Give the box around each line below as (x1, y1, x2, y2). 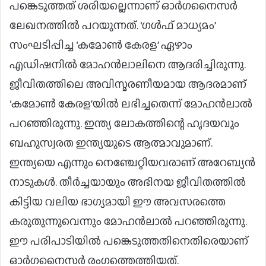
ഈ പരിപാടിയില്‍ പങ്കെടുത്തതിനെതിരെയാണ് (9, 233, 248, 249)
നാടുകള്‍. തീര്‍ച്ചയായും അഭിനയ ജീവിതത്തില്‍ (9, 174, 246, 191)
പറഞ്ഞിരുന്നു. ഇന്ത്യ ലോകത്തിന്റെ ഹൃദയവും (9, 115, 239, 132)
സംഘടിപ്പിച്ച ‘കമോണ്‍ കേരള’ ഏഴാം (9, 37, 192, 53)
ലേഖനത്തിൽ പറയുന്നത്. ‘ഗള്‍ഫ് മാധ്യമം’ (9, 17, 216, 34)
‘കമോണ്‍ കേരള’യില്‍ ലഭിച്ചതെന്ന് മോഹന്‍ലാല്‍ (9, 96, 252, 112)
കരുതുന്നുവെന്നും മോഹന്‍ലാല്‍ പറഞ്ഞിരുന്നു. (9, 213, 247, 230)
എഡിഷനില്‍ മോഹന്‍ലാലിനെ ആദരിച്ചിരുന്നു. (9, 56, 246, 73)
